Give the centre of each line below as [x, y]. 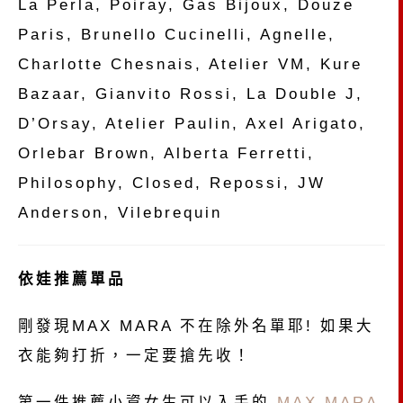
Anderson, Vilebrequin [120, 213]
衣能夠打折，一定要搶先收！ [135, 355]
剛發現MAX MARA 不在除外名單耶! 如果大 [196, 325]
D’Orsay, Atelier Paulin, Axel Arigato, [192, 124]
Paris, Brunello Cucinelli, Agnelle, [177, 35]
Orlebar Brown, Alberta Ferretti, [166, 153]
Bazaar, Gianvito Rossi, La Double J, [191, 94]
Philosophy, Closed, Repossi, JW [172, 183]
